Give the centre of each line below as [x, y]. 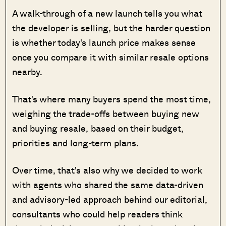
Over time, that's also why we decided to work [107, 170]
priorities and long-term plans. [76, 143]
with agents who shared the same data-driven [108, 185]
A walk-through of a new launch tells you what [107, 13]
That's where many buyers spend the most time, [112, 99]
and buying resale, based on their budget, [98, 128]
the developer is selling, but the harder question [111, 28]
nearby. [27, 72]
